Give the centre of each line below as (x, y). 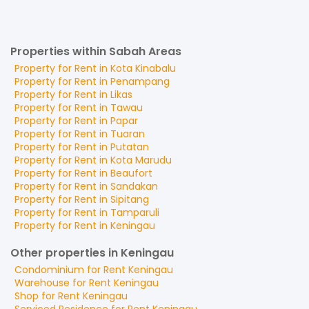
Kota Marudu (141, 160)
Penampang (140, 81)
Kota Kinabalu (143, 68)
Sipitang (130, 199)
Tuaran (128, 134)
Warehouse (42, 283)
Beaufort (131, 173)
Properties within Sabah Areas (96, 51)
